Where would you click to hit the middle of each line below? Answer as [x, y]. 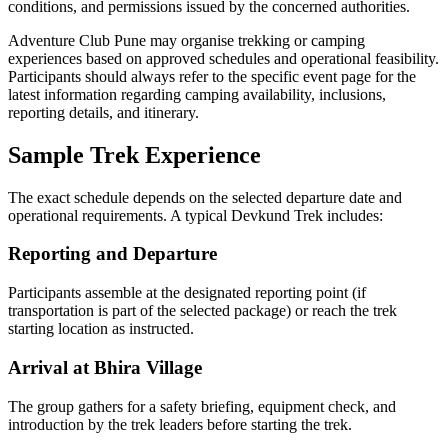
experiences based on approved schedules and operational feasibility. [223, 58]
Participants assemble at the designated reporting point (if [187, 293]
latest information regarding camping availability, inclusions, [197, 94]
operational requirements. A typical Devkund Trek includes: [195, 215]
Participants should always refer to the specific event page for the [212, 76]
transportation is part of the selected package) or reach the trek [202, 311]
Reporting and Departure [112, 254]
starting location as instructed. [101, 329]
